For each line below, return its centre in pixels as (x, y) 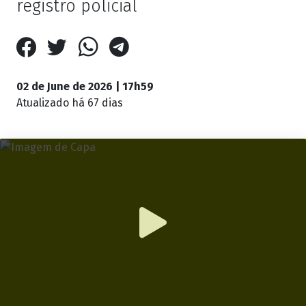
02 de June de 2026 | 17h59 (85, 87)
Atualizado (44, 103)
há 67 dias (97, 103)
